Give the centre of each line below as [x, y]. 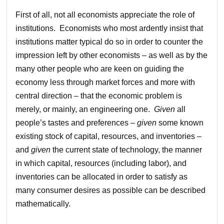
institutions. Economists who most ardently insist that [109, 28]
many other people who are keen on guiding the [100, 68]
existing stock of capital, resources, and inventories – [109, 136]
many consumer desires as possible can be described [111, 190]
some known [180, 122]
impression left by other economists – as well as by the [112, 55]
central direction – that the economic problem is [99, 95]
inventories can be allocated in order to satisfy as [102, 176]
